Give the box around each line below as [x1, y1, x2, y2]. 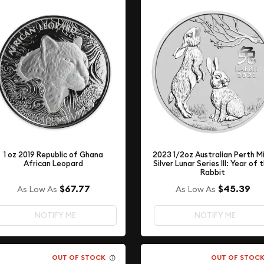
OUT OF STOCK [51, 253, 105, 262]
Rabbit [200, 167, 226, 177]
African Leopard [24, 159, 84, 169]
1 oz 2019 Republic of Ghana [4, 150, 104, 160]
